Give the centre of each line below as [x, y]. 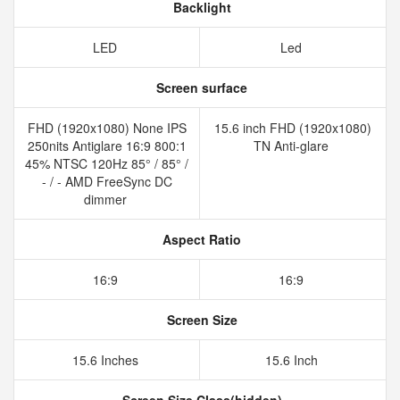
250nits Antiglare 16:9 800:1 [107, 146]
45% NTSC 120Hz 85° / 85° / [107, 163]
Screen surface [200, 87]
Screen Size [200, 320]
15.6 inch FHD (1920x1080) [293, 128]
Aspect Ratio [200, 239]
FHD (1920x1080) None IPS [107, 128]
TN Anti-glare [293, 146]
